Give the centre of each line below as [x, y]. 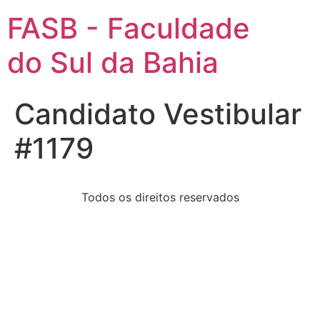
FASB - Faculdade [129, 28]
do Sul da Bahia [113, 62]
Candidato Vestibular [158, 114]
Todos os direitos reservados [160, 197]
